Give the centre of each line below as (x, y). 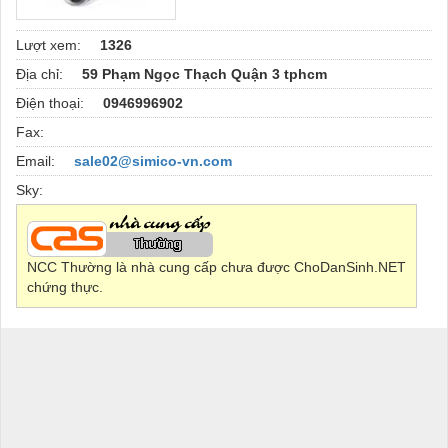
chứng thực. (65, 286)
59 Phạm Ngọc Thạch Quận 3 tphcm (204, 73)
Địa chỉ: (41, 73)
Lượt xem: (50, 44)
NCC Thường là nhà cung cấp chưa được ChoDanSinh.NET (216, 266)
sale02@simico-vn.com (153, 160)
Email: (37, 160)
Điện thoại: (52, 102)
